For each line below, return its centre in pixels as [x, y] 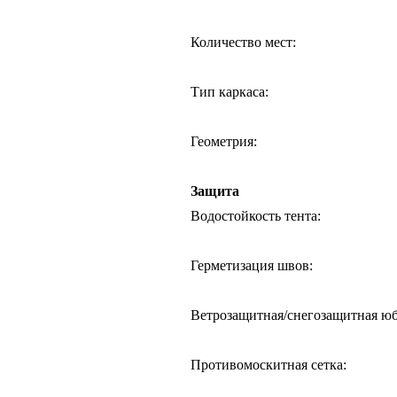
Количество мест [241, 42]
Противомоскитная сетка [267, 364]
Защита [215, 191]
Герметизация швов [250, 265]
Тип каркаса [228, 91]
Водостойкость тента [254, 215]
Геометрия [222, 141]
